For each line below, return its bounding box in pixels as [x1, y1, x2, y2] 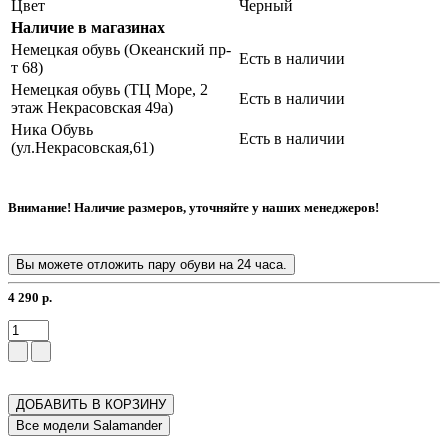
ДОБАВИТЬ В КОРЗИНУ [16, 396, 166, 412]
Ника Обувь [11, 120, 93, 138]
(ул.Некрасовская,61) [11, 138, 154, 156]
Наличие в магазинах [11, 18, 165, 36]
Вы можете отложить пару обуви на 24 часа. [16, 257, 287, 273]
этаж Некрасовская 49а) [11, 98, 173, 116]
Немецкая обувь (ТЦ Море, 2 [11, 80, 208, 98]
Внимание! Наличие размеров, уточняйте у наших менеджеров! [8, 200, 379, 216]
